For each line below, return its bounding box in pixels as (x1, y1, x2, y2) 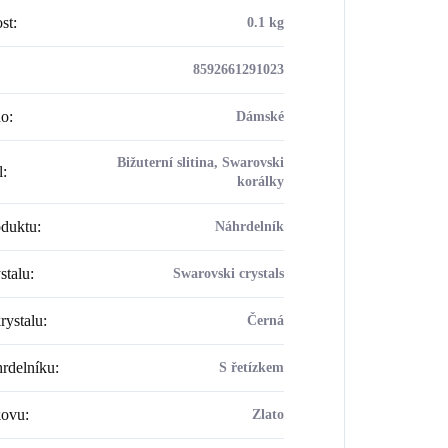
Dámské (235, 108, 284, 124)
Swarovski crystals (172, 265, 284, 281)
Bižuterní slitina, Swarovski (116, 154, 284, 170)
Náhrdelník (214, 218, 284, 234)
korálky (236, 173, 284, 189)
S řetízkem (218, 359, 284, 375)
